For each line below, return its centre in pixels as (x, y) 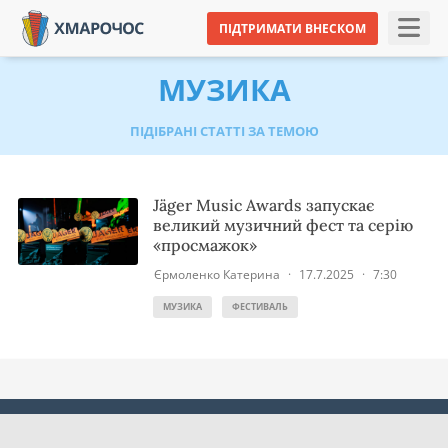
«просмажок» (205, 245)
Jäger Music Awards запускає (263, 205)
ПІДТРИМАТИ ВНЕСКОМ (292, 28)
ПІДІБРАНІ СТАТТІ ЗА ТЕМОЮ (224, 131)
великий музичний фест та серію (283, 225)
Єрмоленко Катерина (217, 274)
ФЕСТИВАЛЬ (260, 306)
